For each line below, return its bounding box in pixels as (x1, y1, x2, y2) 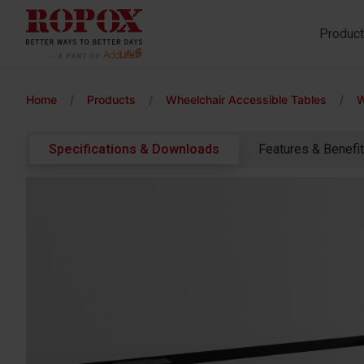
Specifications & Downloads (49, 141, 219, 157)
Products (87, 93, 136, 106)
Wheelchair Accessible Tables (166, 93, 327, 106)
